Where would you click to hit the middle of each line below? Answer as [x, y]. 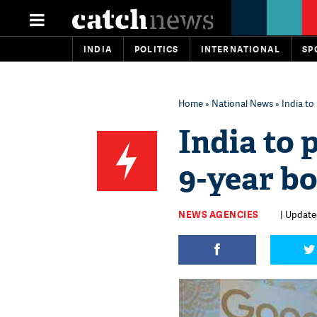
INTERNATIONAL [241, 49]
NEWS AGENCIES [219, 214]
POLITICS [157, 49]
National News [242, 103]
